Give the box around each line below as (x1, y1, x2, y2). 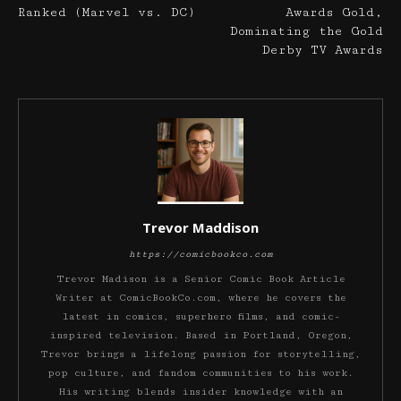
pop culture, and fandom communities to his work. (47, 366, 354, 379)
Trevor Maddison (142, 218, 259, 236)
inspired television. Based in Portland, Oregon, (48, 328, 353, 341)
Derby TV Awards (262, 42, 383, 57)
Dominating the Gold (230, 23, 383, 38)
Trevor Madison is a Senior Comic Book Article (55, 272, 346, 285)
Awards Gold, (286, 4, 383, 20)
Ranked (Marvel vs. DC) (18, 4, 195, 20)
